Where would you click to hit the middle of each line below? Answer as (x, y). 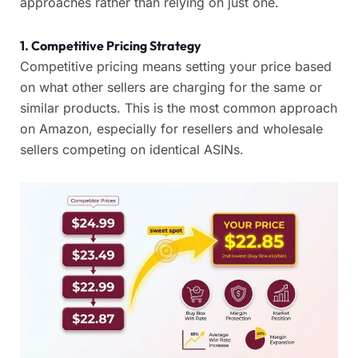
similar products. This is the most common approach (179, 108)
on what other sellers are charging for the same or (171, 88)
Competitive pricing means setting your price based (176, 67)
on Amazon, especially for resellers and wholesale (171, 129)
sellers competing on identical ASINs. (132, 150)
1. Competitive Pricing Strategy (111, 46)
